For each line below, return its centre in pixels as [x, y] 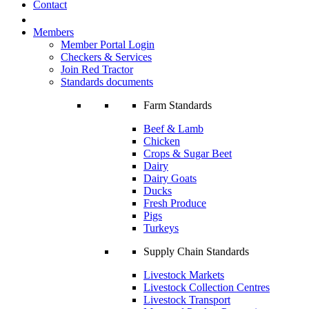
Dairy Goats [170, 179]
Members [53, 32]
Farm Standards [178, 106]
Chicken [162, 141]
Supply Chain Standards [196, 252]
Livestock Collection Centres [207, 288]
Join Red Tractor [97, 70]
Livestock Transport [187, 300]
